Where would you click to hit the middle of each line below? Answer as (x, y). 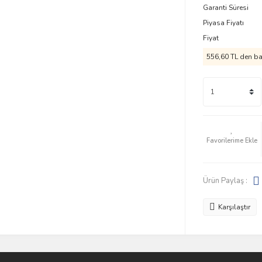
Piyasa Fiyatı (223, 23)
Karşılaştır (234, 207)
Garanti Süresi (225, 8)
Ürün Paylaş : (225, 180)
